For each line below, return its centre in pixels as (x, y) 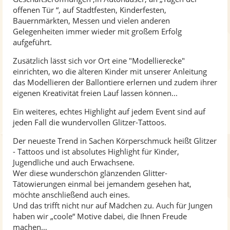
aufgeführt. (32, 42)
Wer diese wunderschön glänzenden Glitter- (90, 173)
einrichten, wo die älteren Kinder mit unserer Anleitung (110, 71)
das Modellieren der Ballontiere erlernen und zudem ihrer (115, 82)
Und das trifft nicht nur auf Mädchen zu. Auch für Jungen (113, 205)
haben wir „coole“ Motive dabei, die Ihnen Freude (100, 216)
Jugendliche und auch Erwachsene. (74, 162)
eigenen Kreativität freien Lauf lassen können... (95, 93)
